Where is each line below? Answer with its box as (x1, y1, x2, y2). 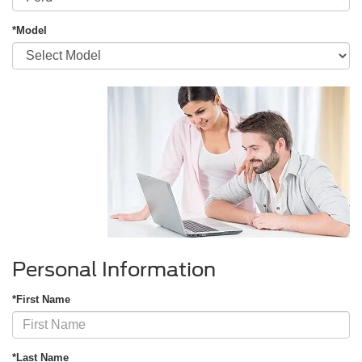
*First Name (12, 293, 70, 305)
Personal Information (12, 257, 216, 281)
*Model (12, 23, 47, 36)
